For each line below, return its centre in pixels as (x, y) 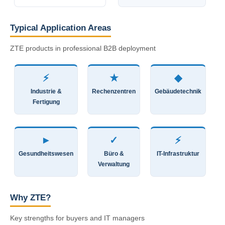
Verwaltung (114, 164)
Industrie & (46, 91)
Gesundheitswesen (46, 154)
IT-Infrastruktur (178, 154)
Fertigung (46, 102)
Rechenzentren (114, 91)
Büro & (114, 154)
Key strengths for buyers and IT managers (77, 218)
